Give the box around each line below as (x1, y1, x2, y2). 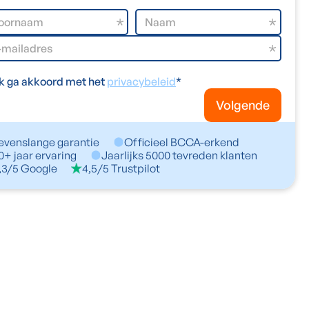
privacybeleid (107, 74, 176, 88)
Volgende (216, 97, 270, 112)
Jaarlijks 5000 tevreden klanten (101, 148, 257, 162)
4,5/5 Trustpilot (82, 161, 160, 175)
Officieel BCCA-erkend (124, 134, 239, 149)
